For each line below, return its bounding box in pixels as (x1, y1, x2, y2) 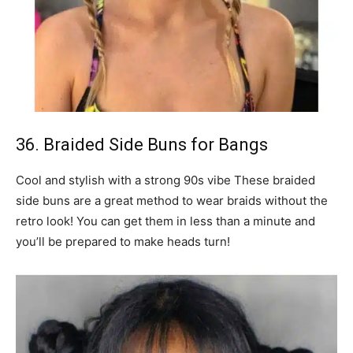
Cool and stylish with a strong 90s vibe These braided (16, 173, 315, 188)
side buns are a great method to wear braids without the (16, 193, 328, 209)
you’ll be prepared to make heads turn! (16, 234, 230, 250)
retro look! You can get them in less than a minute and (16, 214, 315, 229)
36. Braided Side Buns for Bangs (16, 135, 268, 155)
